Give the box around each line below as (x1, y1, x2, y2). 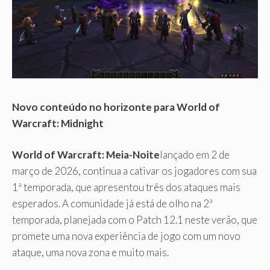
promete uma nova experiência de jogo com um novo (12, 230, 240, 243)
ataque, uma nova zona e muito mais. (12, 246, 169, 259)
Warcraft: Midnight (12, 116, 104, 130)
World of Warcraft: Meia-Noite (12, 148, 160, 162)
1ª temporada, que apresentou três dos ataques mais (12, 181, 240, 194)
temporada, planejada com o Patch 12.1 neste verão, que (12, 213, 257, 227)
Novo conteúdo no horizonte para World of (12, 100, 220, 113)
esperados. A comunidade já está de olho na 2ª (12, 197, 213, 210)
